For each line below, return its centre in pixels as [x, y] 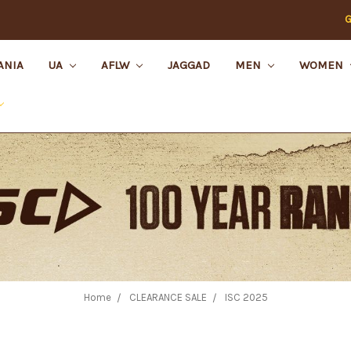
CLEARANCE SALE [168, 297]
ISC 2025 [246, 297]
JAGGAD [188, 65]
